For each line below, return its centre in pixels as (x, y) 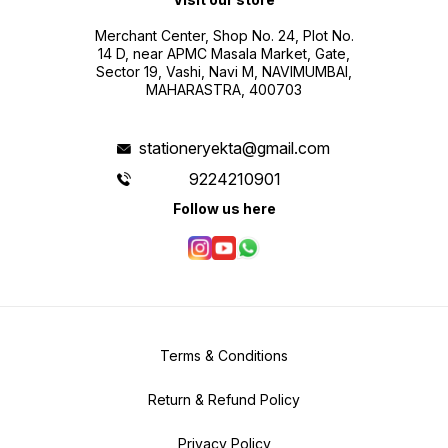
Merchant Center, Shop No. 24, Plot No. (224, 36)
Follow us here (224, 209)
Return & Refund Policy (224, 400)
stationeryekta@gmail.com (235, 148)
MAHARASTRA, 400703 (224, 90)
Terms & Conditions (224, 356)
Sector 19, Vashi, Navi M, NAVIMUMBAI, (224, 72)
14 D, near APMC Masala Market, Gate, (224, 54)
